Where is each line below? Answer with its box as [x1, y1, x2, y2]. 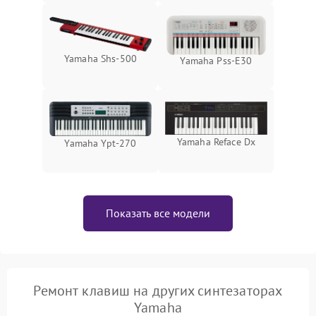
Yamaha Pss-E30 [180, 54, 253, 67]
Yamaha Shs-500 [63, 52, 138, 66]
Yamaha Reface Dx [176, 135, 256, 149]
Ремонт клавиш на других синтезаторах [33, 281, 283, 300]
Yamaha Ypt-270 [64, 137, 137, 150]
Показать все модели [106, 206, 210, 220]
